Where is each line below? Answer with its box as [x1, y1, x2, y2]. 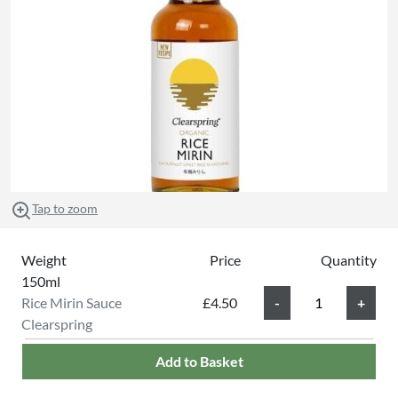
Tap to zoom [32, 201, 98, 217]
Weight [21, 251, 67, 268]
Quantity [321, 251, 377, 268]
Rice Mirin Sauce [21, 293, 122, 311]
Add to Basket [155, 352, 243, 370]
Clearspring [21, 314, 92, 332]
